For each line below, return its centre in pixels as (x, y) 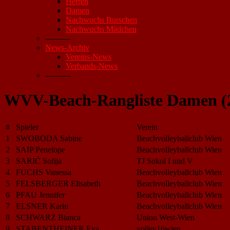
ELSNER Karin (42, 206)
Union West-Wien (166, 217)
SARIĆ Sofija (39, 161)
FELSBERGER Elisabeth (58, 183)
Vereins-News (89, 57)
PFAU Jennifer (40, 195)
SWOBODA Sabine (49, 138)
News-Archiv (67, 47)
